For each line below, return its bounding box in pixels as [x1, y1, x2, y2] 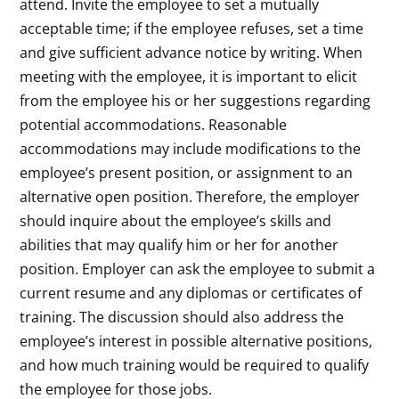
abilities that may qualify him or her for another [20, 234, 339, 255]
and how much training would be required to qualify [20, 354, 370, 375]
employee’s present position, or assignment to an [20, 162, 354, 183]
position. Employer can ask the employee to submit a [20, 258, 376, 279]
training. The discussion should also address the [20, 306, 345, 327]
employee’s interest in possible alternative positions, [20, 330, 373, 351]
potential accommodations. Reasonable [20, 114, 288, 134]
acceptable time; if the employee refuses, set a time [20, 18, 364, 38]
